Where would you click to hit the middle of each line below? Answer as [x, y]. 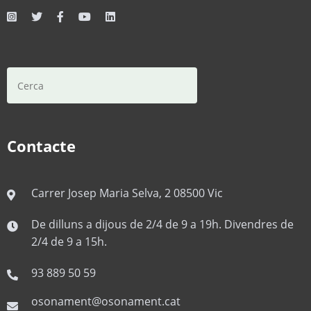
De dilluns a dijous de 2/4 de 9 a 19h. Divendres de [162, 225]
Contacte [41, 146]
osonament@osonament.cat [106, 302]
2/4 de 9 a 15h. [69, 242]
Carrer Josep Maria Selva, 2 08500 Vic [127, 193]
